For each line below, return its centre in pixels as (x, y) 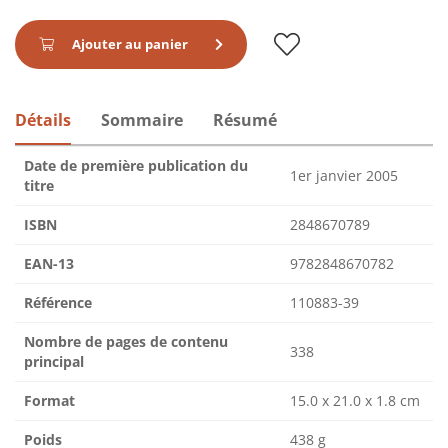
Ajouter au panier (130, 44)
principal (54, 362)
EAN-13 (49, 264)
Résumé (245, 120)
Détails (43, 120)
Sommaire (142, 120)
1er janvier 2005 (344, 176)
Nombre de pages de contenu (126, 342)
